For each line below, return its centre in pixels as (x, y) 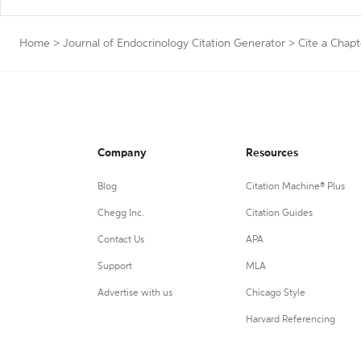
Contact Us (121, 240)
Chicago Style (275, 293)
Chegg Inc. (121, 214)
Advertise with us (135, 293)
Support (115, 267)
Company (122, 153)
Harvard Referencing (290, 320)
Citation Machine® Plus (295, 187)
